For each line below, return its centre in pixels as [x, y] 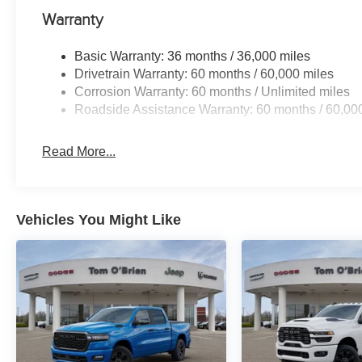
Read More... [79, 152]
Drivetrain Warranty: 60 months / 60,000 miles [204, 74]
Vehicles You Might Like [99, 220]
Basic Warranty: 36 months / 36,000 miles [193, 57]
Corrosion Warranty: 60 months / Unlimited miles [213, 92]
